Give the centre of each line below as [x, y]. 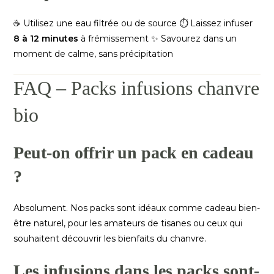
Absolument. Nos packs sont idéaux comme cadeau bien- [137, 208]
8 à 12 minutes [46, 39]
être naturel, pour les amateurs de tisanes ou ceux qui [128, 223]
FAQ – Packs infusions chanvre [137, 88]
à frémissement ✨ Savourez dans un [158, 39]
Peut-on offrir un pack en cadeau [134, 153]
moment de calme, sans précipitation [94, 54]
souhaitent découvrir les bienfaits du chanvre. [110, 239]
